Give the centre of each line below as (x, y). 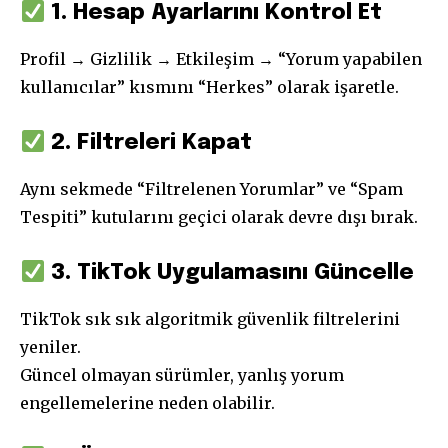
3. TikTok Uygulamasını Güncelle (230, 273)
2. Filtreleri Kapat (149, 143)
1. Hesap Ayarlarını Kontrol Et (214, 13)
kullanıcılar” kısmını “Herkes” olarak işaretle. (209, 87)
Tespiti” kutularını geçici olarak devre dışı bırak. (219, 217)
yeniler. (50, 347)
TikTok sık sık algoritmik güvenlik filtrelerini (210, 319)
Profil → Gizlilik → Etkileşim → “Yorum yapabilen (221, 59)
